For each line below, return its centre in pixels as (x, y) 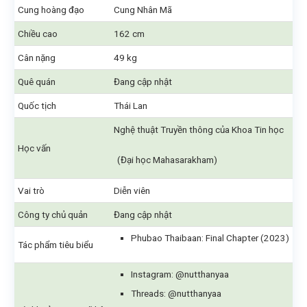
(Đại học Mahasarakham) (167, 160)
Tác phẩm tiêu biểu (56, 245)
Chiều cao (38, 34)
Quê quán (37, 82)
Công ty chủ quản (53, 214)
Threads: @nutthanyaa (176, 293)
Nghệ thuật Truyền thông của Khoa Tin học (200, 130)
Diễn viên (132, 191)
